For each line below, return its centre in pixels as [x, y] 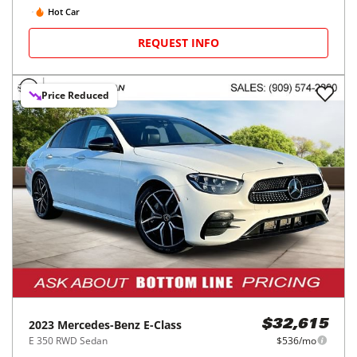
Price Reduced [75, 95]
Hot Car [64, 11]
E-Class [163, 324]
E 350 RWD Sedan [68, 340]
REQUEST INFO [178, 43]
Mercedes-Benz [99, 324]
